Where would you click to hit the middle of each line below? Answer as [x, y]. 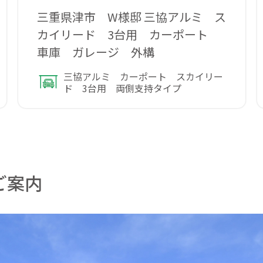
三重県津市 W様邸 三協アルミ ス [131, 16]
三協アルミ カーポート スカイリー [144, 76]
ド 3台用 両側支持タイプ [123, 88]
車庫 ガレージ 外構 [95, 52]
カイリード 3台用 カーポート [128, 34]
